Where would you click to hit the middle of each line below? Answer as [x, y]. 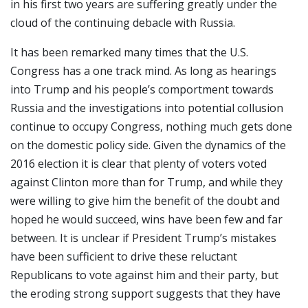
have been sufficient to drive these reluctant [124, 256]
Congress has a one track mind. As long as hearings [143, 70]
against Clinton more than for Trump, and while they [146, 182]
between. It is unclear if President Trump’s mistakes [143, 238]
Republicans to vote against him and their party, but [144, 275]
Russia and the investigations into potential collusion [147, 108]
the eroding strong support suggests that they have [145, 293]
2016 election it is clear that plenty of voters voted [139, 163]
